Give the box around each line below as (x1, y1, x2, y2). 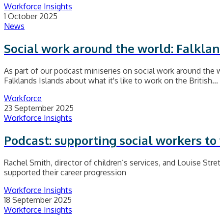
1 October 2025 (4, 11, 57, 21)
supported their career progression (4, 167, 126, 177)
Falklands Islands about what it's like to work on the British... (4, 75, 218, 85)
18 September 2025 (4, 194, 72, 205)
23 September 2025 (4, 103, 74, 113)
